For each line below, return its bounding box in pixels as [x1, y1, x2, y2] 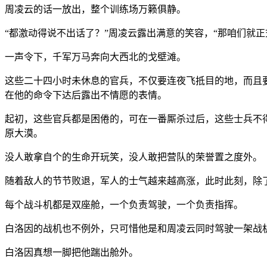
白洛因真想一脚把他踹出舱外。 [5, 247, 138, 257]
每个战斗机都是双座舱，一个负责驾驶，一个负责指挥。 [5, 199, 243, 210]
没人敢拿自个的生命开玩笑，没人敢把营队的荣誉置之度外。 [5, 151, 262, 162]
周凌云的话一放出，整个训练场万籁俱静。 [5, 4, 186, 14]
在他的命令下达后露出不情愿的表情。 [5, 89, 167, 100]
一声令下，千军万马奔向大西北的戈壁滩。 [5, 51, 186, 62]
